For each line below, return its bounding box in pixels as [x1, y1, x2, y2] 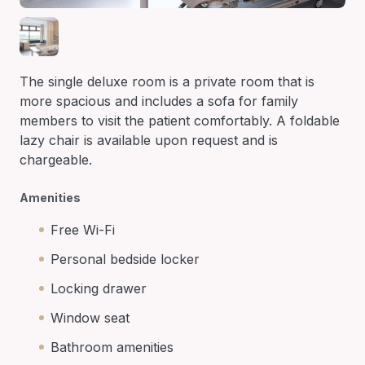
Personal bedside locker [51, 250, 200, 267]
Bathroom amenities [51, 338, 174, 355]
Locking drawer [51, 279, 147, 297]
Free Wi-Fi [51, 221, 115, 238]
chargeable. [20, 151, 92, 168]
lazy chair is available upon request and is [20, 131, 278, 148]
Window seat [51, 309, 130, 326]
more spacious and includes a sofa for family [20, 92, 298, 109]
